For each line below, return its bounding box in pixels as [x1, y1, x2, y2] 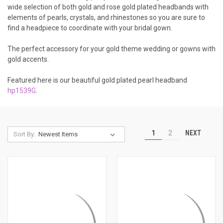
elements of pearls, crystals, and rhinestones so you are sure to [7, 13, 205, 21]
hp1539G [7, 86, 36, 95]
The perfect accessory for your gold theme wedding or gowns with [7, 44, 216, 53]
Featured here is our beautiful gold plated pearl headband [7, 76, 187, 84]
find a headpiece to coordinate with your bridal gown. [7, 23, 172, 32]
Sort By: [13, 130, 35, 138]
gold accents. [7, 55, 49, 63]
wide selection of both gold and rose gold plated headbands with [7, 2, 209, 11]
